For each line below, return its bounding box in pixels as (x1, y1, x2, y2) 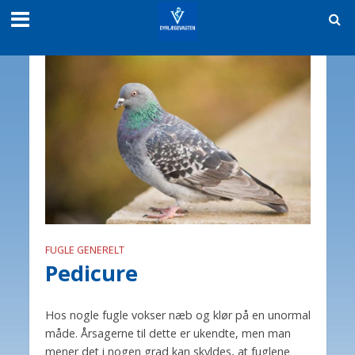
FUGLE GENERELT (44, 243, 124, 258)
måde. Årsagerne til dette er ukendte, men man (44, 326, 291, 342)
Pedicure (44, 258, 138, 288)
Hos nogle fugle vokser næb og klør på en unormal (44, 307, 311, 323)
